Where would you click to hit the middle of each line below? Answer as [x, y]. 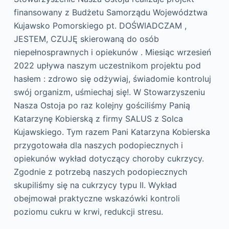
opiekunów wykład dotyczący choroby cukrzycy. [109, 159]
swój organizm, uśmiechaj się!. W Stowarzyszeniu [109, 92]
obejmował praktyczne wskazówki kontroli [97, 199]
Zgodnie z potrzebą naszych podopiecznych [100, 172]
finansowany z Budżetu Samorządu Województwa [110, 13]
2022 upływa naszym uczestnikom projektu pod [107, 66]
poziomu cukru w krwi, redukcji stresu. [88, 212]
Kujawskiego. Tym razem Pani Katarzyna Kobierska [112, 132]
